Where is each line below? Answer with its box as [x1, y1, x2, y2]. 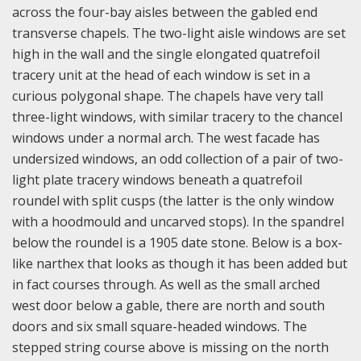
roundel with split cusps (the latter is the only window [12, 191, 334, 210]
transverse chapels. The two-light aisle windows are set [12, 23, 346, 42]
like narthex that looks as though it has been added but [12, 254, 347, 272]
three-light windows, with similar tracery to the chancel [12, 107, 342, 126]
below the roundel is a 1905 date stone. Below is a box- [12, 233, 342, 251]
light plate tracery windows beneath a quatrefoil [12, 170, 302, 189]
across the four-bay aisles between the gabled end [12, 2, 317, 21]
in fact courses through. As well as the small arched [12, 275, 320, 293]
